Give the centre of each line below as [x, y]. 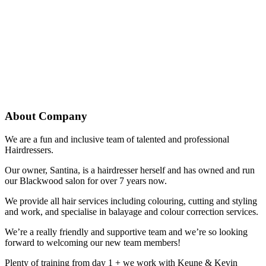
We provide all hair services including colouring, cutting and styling [131, 201]
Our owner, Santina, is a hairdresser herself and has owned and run [130, 170]
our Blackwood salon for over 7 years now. [86, 181]
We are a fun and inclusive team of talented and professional [117, 140]
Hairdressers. [29, 150]
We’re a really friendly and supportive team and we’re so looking [126, 232]
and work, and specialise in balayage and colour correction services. [132, 212]
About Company [46, 116]
